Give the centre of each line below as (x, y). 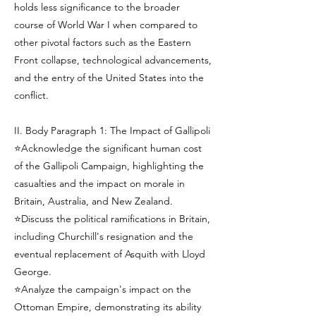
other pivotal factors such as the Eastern (103, 42)
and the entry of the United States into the (109, 78)
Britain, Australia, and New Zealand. (93, 201)
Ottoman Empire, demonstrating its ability (108, 307)
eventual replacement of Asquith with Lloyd (110, 254)
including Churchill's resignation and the (104, 236)
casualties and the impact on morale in (99, 183)
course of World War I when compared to (106, 25)
